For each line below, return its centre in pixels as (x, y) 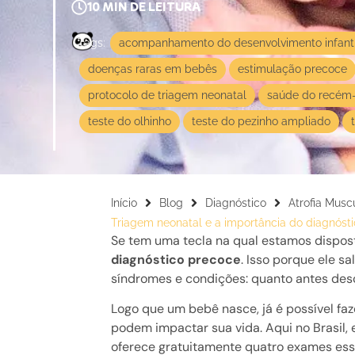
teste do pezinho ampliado (261, 121)
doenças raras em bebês (153, 69)
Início (124, 202)
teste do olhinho (130, 121)
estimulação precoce (293, 69)
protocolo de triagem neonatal (168, 95)
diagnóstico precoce (176, 259)
